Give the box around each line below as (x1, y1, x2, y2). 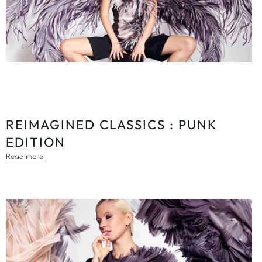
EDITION (6, 134, 66, 151)
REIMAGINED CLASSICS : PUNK (6, 116, 217, 133)
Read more (6, 151, 44, 161)
